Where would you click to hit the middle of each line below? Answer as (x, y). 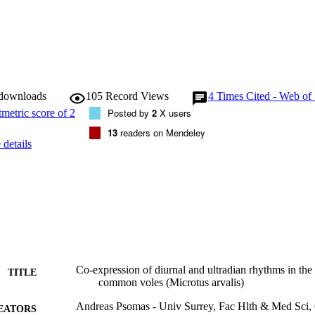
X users (174, 112)
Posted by (130, 112)
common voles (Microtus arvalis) (171, 283)
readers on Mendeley (161, 132)
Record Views (137, 96)
